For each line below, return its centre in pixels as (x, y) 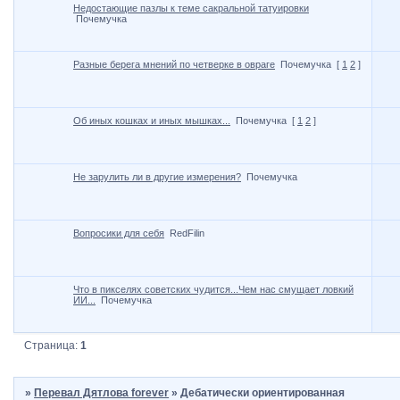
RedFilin (187, 233)
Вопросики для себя (119, 233)
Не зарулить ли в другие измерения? (157, 177)
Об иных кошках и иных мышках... (152, 121)
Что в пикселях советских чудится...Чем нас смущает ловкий (213, 290)
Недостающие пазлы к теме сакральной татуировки (191, 8)
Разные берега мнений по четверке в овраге (174, 65)
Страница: (53, 345)
